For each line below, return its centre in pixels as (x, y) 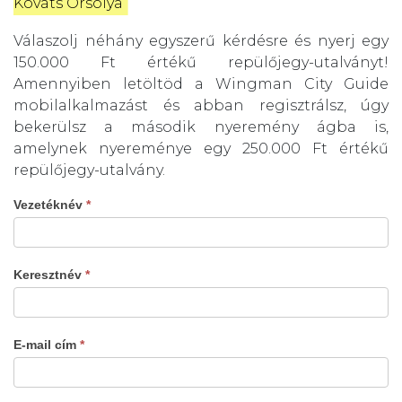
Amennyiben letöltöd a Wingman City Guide (201, 83)
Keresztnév (49, 274)
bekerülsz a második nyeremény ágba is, (201, 127)
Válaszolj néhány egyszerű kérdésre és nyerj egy (201, 40)
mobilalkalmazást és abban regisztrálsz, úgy (201, 105)
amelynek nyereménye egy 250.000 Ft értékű (201, 148)
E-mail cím (47, 344)
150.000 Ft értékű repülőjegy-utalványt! (201, 62)
